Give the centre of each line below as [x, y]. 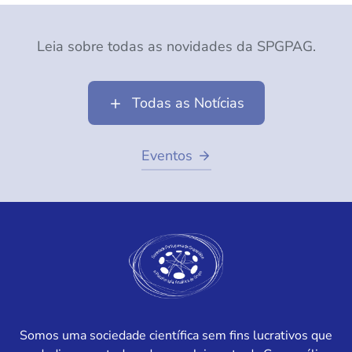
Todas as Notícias [188, 103]
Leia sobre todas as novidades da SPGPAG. [176, 46]
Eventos [167, 156]
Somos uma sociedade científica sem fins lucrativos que [176, 335]
